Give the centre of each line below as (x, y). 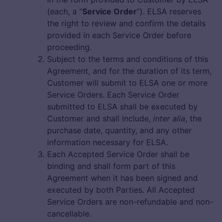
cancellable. (69, 214)
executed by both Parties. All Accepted (121, 190)
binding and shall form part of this (111, 166)
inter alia (169, 119)
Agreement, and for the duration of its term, (129, 71)
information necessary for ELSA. (108, 142)
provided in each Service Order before (119, 35)
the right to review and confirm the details (126, 24)
